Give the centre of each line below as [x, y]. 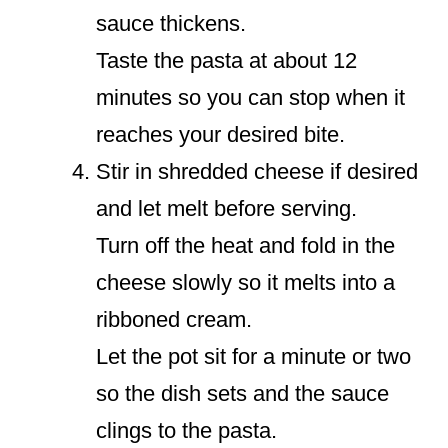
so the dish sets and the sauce [242, 394]
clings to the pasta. [186, 431]
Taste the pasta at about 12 [226, 61]
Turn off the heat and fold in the [245, 246]
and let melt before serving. [226, 209]
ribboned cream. [174, 320]
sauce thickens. [171, 24]
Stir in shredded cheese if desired [257, 172]
